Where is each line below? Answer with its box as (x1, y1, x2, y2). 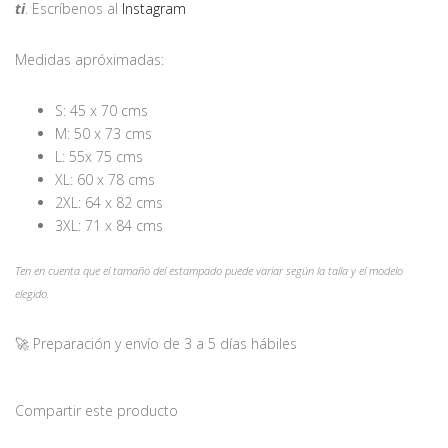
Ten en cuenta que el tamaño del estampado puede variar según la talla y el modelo (15, 262, 403, 278)
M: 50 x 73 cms (55, 123, 152, 143)
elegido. (15, 285, 50, 301)
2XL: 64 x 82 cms (55, 192, 163, 212)
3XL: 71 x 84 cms (55, 215, 163, 235)
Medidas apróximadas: (15, 49, 164, 69)
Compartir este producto (15, 400, 178, 420)
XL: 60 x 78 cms (55, 169, 155, 189)
